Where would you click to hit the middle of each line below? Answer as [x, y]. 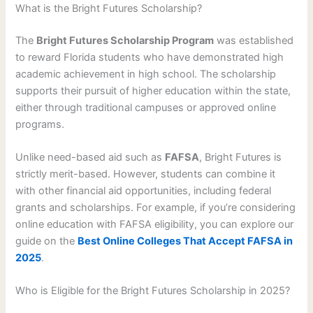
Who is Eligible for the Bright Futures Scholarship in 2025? [153, 291]
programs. [40, 124]
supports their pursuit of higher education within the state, [153, 90]
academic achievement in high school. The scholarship [146, 74]
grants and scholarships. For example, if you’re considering [156, 208]
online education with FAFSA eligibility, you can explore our [155, 225]
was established [254, 40]
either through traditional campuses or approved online [146, 107]
